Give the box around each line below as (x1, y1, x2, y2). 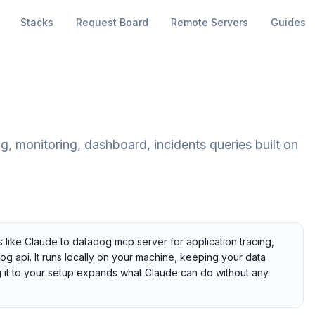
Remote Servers (170, 16, 248, 28)
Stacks (20, 16, 53, 28)
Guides (270, 16, 306, 28)
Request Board (75, 16, 148, 28)
